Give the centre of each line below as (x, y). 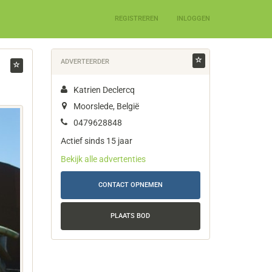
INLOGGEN (193, 19)
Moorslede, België (106, 106)
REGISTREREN (137, 19)
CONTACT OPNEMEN (130, 185)
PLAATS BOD (131, 216)
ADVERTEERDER (85, 62)
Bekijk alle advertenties (103, 159)
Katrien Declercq (104, 90)
